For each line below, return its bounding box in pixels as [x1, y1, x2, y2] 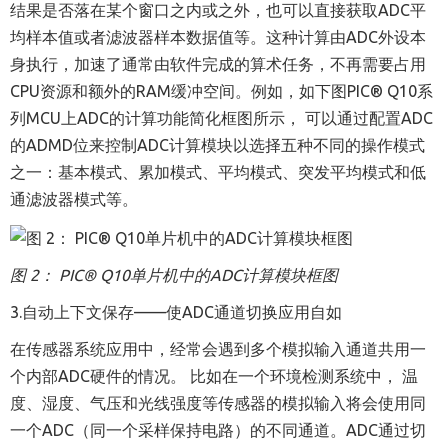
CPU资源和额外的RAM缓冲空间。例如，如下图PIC [10, 82, 370, 101]
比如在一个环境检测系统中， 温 [190, 366, 418, 385]
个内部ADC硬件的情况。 [10, 366, 186, 385]
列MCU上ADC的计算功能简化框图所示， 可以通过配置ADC [10, 109, 433, 128]
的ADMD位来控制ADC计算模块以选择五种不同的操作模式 [10, 136, 425, 155]
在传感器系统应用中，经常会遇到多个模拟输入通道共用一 [10, 339, 426, 358]
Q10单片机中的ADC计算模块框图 [100, 265, 338, 284]
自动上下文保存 [22, 302, 134, 321]
